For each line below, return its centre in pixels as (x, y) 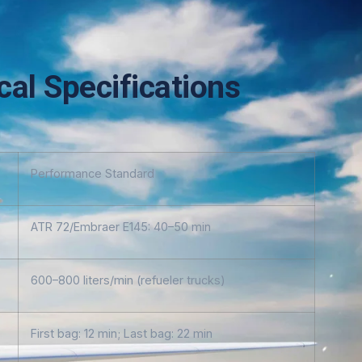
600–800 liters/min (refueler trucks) (128, 280)
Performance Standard (93, 173)
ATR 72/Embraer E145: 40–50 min (121, 226)
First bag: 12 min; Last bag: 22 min (122, 333)
